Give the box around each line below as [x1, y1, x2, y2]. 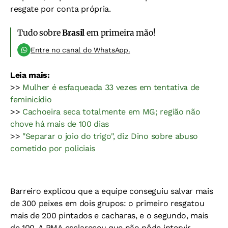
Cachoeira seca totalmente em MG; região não [22, 107, 201, 117]
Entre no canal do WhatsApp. [31, 46, 130, 54]
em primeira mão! [84, 27, 156, 38]
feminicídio [10, 95, 52, 105]
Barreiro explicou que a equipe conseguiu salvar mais [10, 186, 213, 196]
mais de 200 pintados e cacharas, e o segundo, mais [10, 211, 208, 221]
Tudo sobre [17, 27, 63, 38]
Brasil [62, 27, 85, 38]
